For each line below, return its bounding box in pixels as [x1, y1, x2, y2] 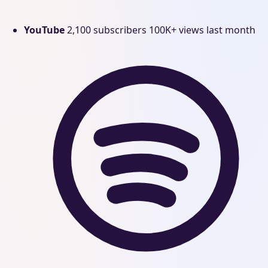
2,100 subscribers [67, 23, 147, 36]
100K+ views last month [149, 23, 255, 36]
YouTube [24, 23, 65, 36]
